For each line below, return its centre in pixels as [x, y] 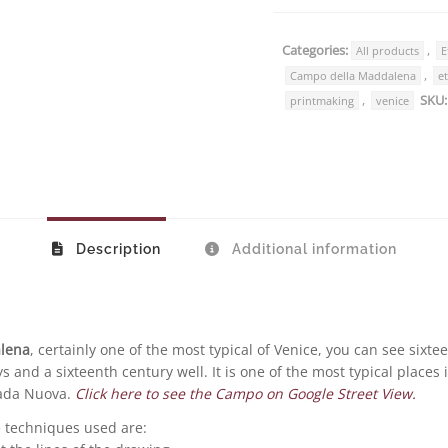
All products [387, 50]
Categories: [315, 50]
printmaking [322, 100]
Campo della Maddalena [353, 75]
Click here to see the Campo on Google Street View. [245, 393]
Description [116, 249]
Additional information [312, 249]
